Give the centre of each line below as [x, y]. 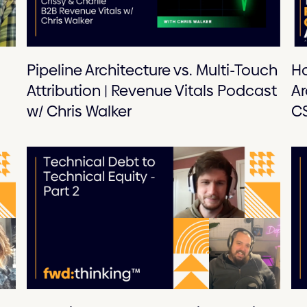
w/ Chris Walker [79, 112]
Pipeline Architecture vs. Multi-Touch [152, 71]
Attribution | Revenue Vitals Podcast [151, 91]
